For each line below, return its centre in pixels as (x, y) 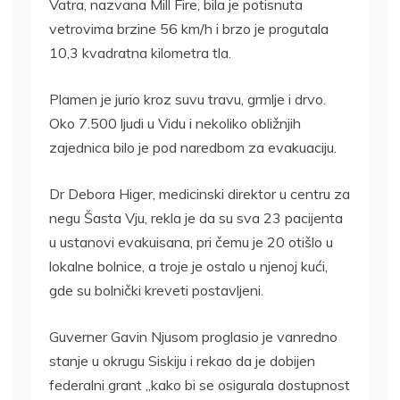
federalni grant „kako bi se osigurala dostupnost (200, 385)
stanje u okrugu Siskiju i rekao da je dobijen (182, 361)
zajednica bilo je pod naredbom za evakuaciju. (193, 148)
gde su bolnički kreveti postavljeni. (156, 291)
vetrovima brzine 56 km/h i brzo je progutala (189, 29)
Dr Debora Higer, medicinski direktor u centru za (200, 194)
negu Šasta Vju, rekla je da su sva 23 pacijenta (196, 218)
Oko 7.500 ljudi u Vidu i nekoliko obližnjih (175, 124)
